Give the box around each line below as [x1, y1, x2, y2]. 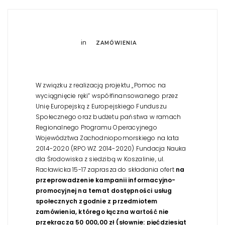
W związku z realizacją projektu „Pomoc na [36, 80, 166, 89]
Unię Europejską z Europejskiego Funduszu [36, 101, 167, 110]
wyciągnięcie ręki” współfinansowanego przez [36, 91, 178, 100]
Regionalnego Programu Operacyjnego [36, 123, 157, 132]
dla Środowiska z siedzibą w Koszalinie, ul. [36, 154, 165, 163]
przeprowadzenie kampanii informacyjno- [36, 175, 176, 184]
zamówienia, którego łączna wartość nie [36, 207, 169, 216]
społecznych [36, 196, 79, 205]
